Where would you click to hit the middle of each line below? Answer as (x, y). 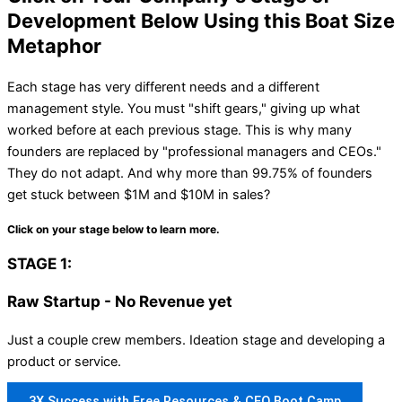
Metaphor (54, 45)
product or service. (64, 361)
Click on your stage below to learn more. (114, 229)
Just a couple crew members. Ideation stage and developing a (196, 340)
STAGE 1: (39, 263)
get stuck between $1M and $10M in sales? (139, 194)
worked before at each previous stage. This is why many (179, 130)
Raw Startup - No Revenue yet (120, 301)
